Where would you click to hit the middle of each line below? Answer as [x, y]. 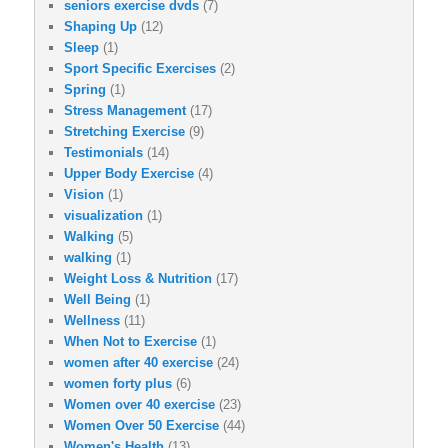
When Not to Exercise [130, 342]
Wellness [92, 321]
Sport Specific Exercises [140, 69]
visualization [103, 216]
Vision [84, 195]
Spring [85, 90]
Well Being [97, 300]
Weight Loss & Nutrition [138, 279]
